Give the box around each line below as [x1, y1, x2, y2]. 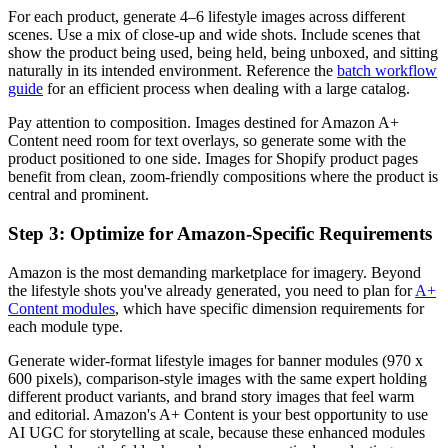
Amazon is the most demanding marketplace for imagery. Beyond [8, 263, 421, 281]
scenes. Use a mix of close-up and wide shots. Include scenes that [8, 26, 420, 44]
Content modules [8, 299, 115, 317]
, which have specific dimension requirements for [115, 299, 424, 317]
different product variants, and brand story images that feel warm [8, 387, 414, 405]
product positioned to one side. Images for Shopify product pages [8, 150, 418, 168]
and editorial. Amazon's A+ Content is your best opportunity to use [8, 405, 428, 423]
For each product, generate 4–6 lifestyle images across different [8, 8, 405, 26]
